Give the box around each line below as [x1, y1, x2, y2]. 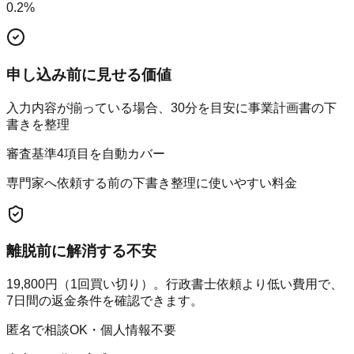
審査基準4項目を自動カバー [6, 146, 165, 160]
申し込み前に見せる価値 [6, 66, 171, 83]
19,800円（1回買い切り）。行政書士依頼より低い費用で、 [6, 277, 343, 292]
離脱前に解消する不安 [6, 243, 156, 260]
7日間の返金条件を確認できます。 [6, 294, 203, 308]
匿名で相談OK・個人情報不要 [6, 323, 176, 337]
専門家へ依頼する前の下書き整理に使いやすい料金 [6, 175, 297, 190]
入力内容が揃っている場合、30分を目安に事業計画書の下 [6, 100, 337, 115]
